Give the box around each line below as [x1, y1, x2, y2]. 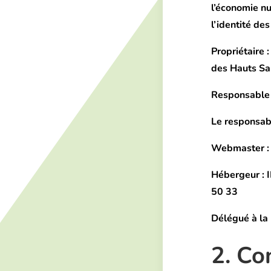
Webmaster [211, 142, 265, 155]
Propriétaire [211, 45, 265, 59]
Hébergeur [211, 168, 260, 182]
